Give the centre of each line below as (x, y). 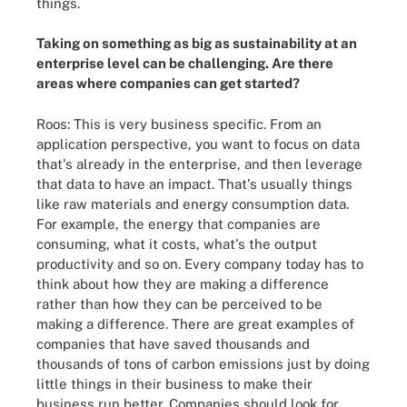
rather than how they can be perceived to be (179, 303)
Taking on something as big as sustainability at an (197, 43)
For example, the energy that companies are (179, 223)
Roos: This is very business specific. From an (179, 124)
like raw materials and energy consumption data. (193, 203)
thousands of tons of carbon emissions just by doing (203, 363)
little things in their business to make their (174, 383)
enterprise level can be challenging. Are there (185, 63)
